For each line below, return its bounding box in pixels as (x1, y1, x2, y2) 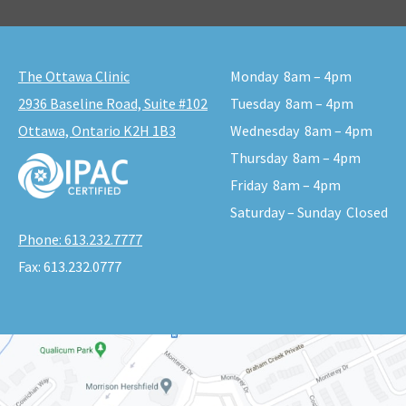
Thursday (230, 149, 287, 168)
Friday (230, 176, 267, 195)
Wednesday (230, 121, 299, 140)
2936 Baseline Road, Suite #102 (18, 94, 208, 113)
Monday (230, 67, 278, 86)
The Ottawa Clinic (18, 67, 130, 86)
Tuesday (230, 94, 280, 113)
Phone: (18, 230, 62, 249)
